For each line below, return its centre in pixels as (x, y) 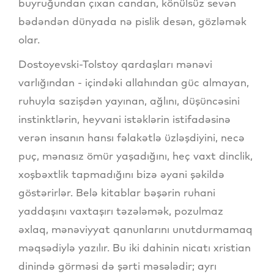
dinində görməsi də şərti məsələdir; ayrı (117, 265)
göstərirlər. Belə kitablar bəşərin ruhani (117, 192)
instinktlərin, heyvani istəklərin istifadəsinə (124, 119)
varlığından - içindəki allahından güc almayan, (134, 82)
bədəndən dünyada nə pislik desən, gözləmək (132, 21)
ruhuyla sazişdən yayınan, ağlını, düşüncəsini (129, 100)
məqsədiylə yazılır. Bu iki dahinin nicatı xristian (135, 247)
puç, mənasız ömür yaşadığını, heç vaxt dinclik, (135, 155)
